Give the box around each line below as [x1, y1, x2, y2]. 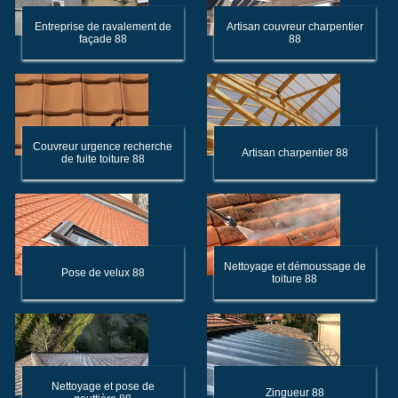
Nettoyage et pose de [51, 380, 155, 393]
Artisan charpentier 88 [241, 147, 348, 159]
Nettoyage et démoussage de [223, 260, 366, 273]
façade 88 [78, 33, 127, 45]
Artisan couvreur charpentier [226, 20, 363, 33]
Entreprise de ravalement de [34, 20, 171, 33]
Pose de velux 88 [60, 267, 145, 279]
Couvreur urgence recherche [33, 140, 173, 153]
